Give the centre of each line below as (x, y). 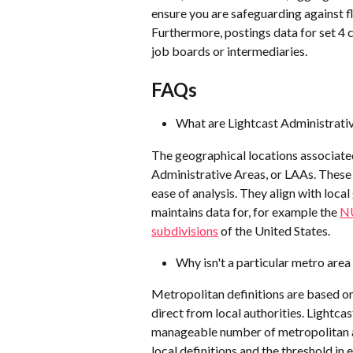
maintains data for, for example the (245, 211)
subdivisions (185, 230)
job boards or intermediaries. (229, 50)
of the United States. (274, 230)
